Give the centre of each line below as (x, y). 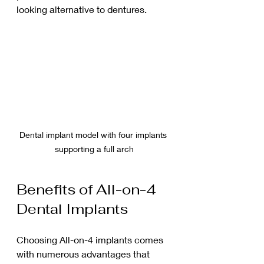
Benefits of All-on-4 (88, 189)
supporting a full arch (94, 148)
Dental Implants (72, 209)
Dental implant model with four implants (94, 134)
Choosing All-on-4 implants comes (91, 239)
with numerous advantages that (84, 253)
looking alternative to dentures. (82, 9)
